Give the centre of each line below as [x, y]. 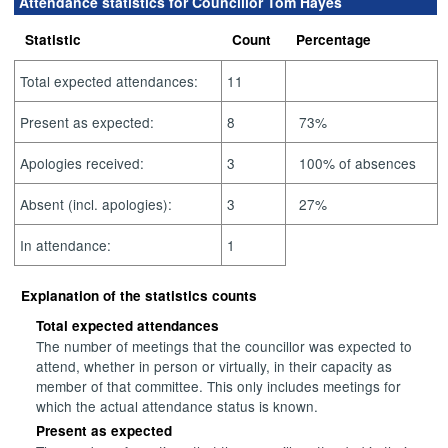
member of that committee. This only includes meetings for [219, 386]
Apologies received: [82, 162]
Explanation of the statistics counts [139, 296]
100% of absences [354, 162]
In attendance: [66, 244]
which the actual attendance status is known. [177, 406]
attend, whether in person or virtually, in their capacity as [214, 366]
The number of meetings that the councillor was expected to [224, 346]
